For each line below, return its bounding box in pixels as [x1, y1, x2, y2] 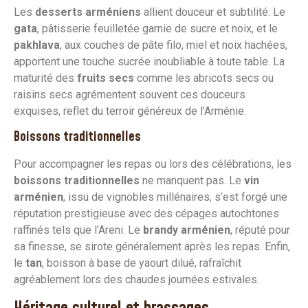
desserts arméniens [35, 5, 141, 19]
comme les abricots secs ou [134, 71, 274, 85]
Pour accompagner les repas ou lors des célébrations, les [14, 157, 291, 171]
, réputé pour [230, 223, 290, 237]
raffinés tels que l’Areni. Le [14, 223, 143, 237]
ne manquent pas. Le [140, 174, 244, 188]
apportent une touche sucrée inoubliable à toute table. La [14, 55, 285, 69]
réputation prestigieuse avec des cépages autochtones [14, 207, 279, 221]
